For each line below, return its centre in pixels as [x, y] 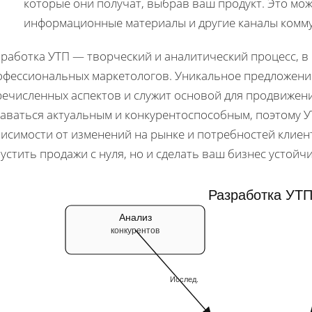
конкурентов [135, 231]
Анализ [135, 218]
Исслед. [184, 280]
